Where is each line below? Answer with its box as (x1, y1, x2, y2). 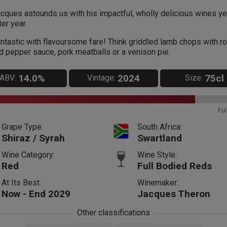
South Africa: (137, 122, 182, 132)
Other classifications (77, 207, 150, 217)
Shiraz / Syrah (1, 132, 65, 144)
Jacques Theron (137, 187, 210, 200)
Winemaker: (137, 177, 178, 187)
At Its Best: (1, 177, 41, 187)
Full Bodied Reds (137, 160, 212, 172)
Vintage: (87, 73, 116, 83)
